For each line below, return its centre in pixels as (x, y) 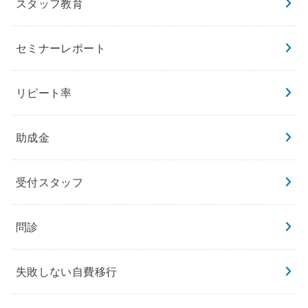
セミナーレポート (61, 48)
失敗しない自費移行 (66, 271)
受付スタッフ (49, 182)
